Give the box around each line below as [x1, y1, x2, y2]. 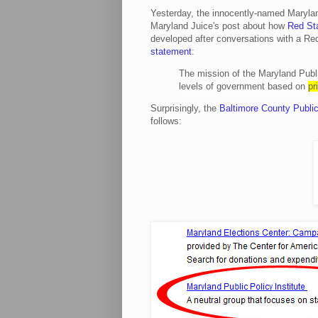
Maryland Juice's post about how [150, 20, 287, 31]
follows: [150, 116, 182, 127]
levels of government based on [179, 81, 308, 92]
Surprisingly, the [150, 103, 219, 114]
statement [150, 45, 192, 57]
